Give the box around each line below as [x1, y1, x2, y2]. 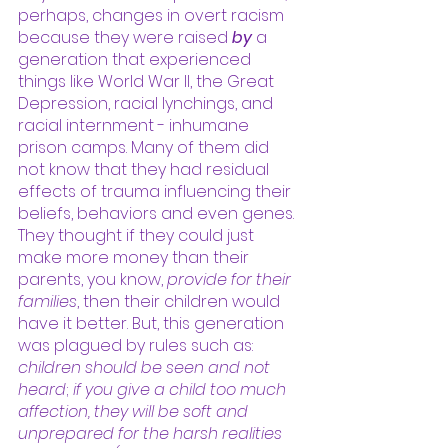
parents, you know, [18, 267, 167, 291]
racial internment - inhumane [18, 113, 253, 137]
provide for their [167, 267, 295, 291]
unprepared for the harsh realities [18, 421, 286, 445]
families [18, 289, 77, 313]
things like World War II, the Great [18, 69, 278, 93]
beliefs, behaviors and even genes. [18, 201, 298, 225]
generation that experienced [18, 47, 255, 71]
